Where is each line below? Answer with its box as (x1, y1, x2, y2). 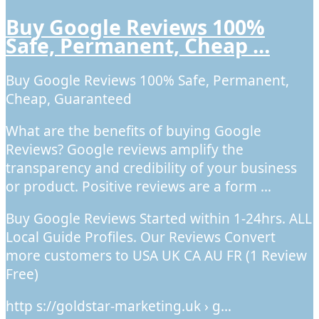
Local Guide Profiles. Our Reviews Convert (6, 228, 276, 247)
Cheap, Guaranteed (6, 90, 132, 109)
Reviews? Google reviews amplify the (6, 140, 244, 159)
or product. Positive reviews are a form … (6, 177, 271, 197)
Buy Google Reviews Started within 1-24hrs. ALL (6, 209, 312, 229)
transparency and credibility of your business (6, 159, 297, 178)
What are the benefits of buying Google (6, 122, 261, 141)
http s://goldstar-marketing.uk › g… (6, 297, 231, 316)
